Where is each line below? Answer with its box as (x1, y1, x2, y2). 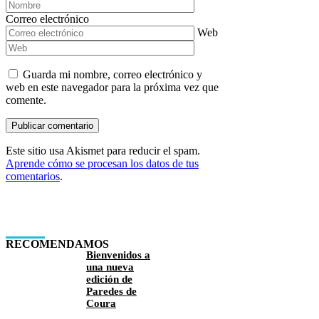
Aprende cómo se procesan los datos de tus (6, 157, 199, 169)
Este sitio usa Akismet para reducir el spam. (6, 144, 200, 157)
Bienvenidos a (86, 249, 150, 261)
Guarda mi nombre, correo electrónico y (23, 68, 202, 80)
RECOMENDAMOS (6, 238, 109, 251)
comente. (6, 93, 46, 106)
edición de (86, 273, 132, 286)
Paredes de (86, 286, 137, 298)
